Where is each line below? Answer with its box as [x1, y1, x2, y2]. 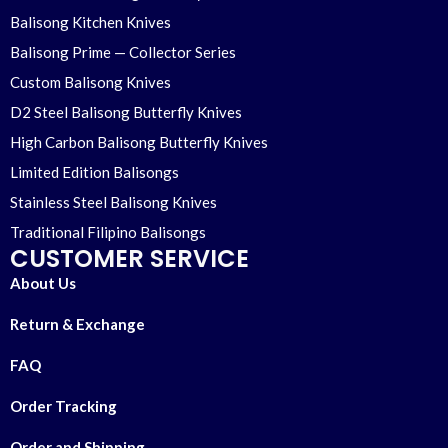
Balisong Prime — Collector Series [10, 43, 236, 62]
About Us [10, 274, 76, 293]
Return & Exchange [10, 315, 145, 334]
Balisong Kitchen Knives [10, 13, 171, 32]
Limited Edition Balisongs [10, 163, 179, 182]
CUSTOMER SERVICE [10, 242, 249, 276]
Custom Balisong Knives [10, 73, 171, 92]
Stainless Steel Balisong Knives [10, 193, 217, 212]
